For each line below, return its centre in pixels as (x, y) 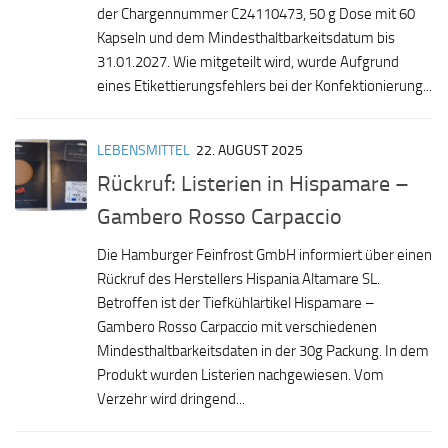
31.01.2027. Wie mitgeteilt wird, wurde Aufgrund (248, 61)
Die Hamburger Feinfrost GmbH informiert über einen (264, 254)
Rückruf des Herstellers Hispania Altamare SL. (238, 278)
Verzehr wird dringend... (171, 398)
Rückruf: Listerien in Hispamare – (253, 183)
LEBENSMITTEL (143, 150)
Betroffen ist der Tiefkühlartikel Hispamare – (236, 302)
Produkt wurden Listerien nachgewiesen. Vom (240, 374)
